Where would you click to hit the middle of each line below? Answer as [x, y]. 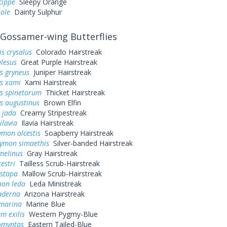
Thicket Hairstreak [73, 92]
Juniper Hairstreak [60, 72]
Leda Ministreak [53, 184]
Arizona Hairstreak [52, 194]
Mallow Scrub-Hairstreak [60, 174]
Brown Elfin [60, 103]
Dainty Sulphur [36, 12]
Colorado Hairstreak [67, 52]
